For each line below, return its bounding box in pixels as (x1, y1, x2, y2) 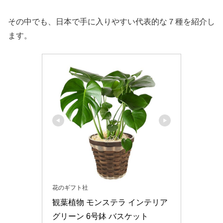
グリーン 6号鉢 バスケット (52, 212, 148, 221)
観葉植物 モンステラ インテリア (52, 198, 168, 207)
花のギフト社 (52, 184, 88, 192)
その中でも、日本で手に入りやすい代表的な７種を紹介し (8, 17, 215, 26)
